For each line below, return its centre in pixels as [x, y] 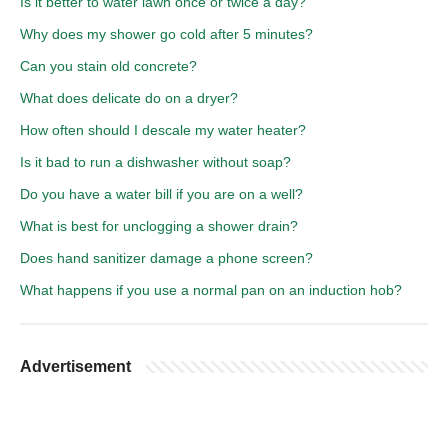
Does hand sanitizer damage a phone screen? [166, 257]
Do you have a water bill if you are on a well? [161, 193]
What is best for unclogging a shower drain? [159, 225]
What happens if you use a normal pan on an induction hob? [211, 289]
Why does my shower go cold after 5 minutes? [166, 33]
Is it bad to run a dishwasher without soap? [155, 161]
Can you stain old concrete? [108, 65]
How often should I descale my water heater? [163, 129]
